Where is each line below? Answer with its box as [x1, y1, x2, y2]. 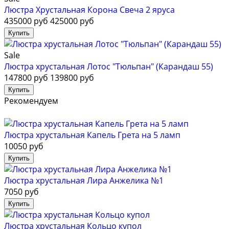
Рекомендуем [4, 95, 58, 107]
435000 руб [4, 15, 48, 27]
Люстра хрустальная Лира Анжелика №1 [4, 175, 164, 187]
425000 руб [50, 15, 94, 27]
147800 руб [4, 72, 48, 84]
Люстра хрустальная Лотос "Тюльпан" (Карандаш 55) [4, 61, 213, 73]
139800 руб [50, 72, 94, 84]
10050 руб [4, 141, 43, 152]
